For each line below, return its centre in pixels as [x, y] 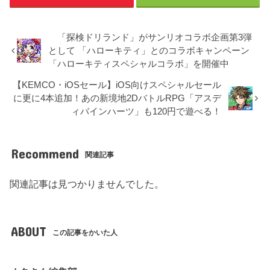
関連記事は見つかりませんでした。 [87, 184]
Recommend [45, 153]
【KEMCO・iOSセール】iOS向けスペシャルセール [117, 85]
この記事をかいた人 [85, 233]
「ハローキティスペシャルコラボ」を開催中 [139, 64]
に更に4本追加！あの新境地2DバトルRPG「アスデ [118, 98]
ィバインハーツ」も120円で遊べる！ [146, 111]
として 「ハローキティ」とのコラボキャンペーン [149, 50]
